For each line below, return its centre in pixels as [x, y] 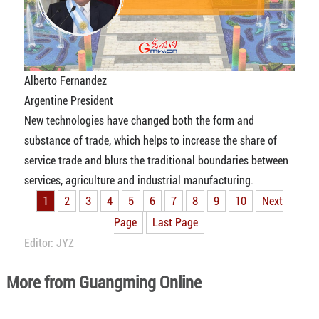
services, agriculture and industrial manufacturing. [138, 180]
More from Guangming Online [104, 282]
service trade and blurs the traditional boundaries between [156, 160]
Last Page [176, 222]
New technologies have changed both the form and [139, 120]
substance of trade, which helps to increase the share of [150, 140]
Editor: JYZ [49, 243]
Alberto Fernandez [65, 80]
